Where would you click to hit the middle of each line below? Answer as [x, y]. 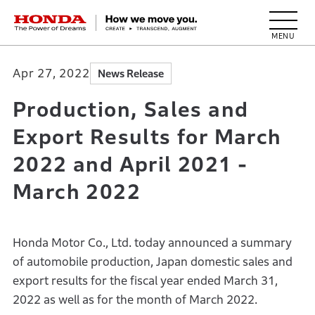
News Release [130, 73]
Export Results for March [147, 137]
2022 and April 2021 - [130, 164]
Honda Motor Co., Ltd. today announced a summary [152, 243]
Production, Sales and [130, 109]
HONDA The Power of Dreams [101, 19]
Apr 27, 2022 [51, 73]
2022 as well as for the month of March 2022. [135, 300]
